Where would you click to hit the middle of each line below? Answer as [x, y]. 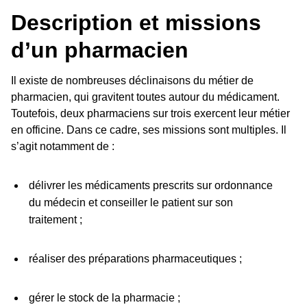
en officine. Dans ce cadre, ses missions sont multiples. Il [149, 130]
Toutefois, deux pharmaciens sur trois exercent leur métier [150, 113]
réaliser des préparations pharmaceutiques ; [135, 258]
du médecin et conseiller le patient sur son [131, 202]
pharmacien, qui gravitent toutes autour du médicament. [145, 97]
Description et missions [136, 23]
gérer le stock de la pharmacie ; [104, 297]
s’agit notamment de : [63, 146]
